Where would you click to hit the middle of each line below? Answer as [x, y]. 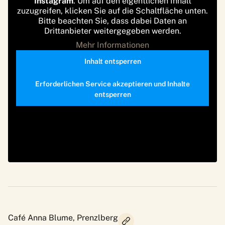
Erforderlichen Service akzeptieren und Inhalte [113, 84]
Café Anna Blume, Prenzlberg [63, 217]
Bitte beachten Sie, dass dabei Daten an [113, 21]
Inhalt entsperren [113, 61]
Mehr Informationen [113, 45]
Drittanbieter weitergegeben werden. [113, 31]
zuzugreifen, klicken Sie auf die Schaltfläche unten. [113, 11]
